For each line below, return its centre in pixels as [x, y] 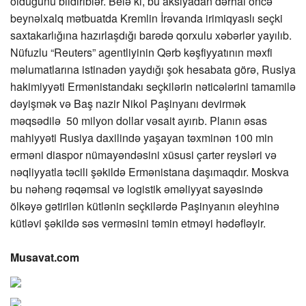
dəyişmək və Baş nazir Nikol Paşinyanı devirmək [128, 103]
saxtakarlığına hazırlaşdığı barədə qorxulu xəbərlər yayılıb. [151, 35]
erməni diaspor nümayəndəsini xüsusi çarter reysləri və [143, 155]
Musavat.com [45, 257]
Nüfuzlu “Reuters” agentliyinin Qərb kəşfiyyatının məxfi [141, 52]
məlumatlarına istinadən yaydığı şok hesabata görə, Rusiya [153, 69]
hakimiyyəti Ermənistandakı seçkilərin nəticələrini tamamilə [153, 86]
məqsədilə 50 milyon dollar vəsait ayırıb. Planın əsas [139, 121]
